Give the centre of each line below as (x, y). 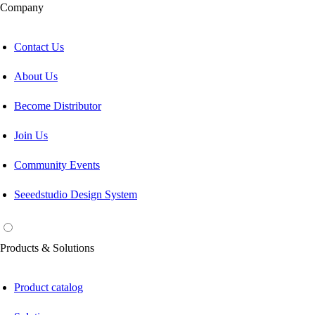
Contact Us (39, 46)
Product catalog (49, 287)
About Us (36, 76)
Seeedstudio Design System (76, 194)
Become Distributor (58, 105)
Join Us (31, 135)
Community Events (57, 165)
